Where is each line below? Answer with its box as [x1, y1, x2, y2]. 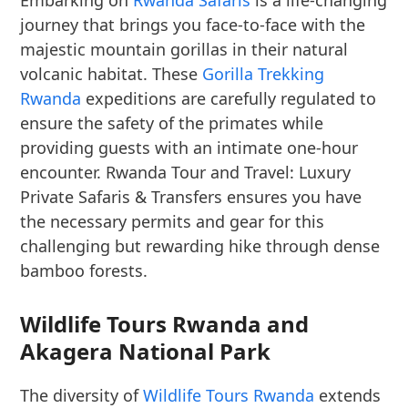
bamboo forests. [20, 260, 148, 281]
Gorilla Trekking [202, 63, 325, 85]
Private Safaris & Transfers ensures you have [20, 186, 362, 208]
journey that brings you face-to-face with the [20, 14, 366, 36]
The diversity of [20, 384, 144, 406]
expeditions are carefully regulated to [81, 87, 377, 109]
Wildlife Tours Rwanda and [20, 309, 310, 339]
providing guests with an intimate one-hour [20, 137, 359, 158]
